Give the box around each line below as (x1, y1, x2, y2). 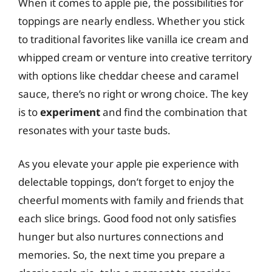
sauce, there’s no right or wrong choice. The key (18, 86, 248, 101)
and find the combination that (100, 104, 247, 119)
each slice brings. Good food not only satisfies (18, 211, 236, 225)
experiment (40, 104, 100, 119)
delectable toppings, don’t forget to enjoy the (18, 175, 234, 189)
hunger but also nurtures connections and (18, 229, 223, 243)
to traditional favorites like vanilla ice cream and (18, 32, 248, 46)
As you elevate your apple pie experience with (18, 157, 239, 171)
